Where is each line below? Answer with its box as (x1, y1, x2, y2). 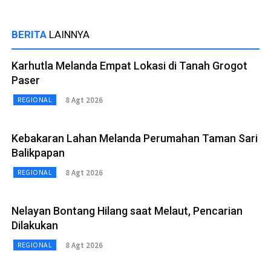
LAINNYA (49, 28, 90, 41)
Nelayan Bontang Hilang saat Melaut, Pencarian (11, 204, 243, 218)
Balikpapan (11, 146, 65, 160)
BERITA (11, 28, 49, 41)
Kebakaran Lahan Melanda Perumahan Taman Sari (11, 132, 258, 145)
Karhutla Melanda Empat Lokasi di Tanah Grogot (11, 59, 247, 73)
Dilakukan (11, 219, 58, 232)
